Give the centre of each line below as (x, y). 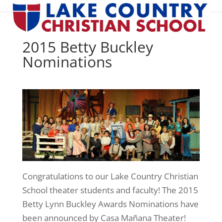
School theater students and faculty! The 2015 (110, 190)
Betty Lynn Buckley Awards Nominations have (110, 204)
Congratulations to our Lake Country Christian (110, 176)
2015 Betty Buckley (87, 47)
